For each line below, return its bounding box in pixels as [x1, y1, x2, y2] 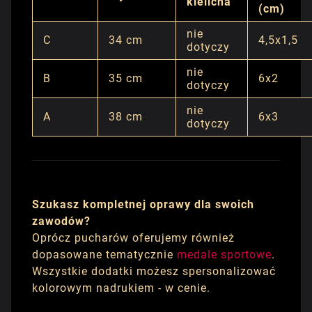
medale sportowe [177, 248, 272, 262]
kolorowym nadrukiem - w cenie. [32, 281, 210, 295]
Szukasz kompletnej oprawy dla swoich [32, 198, 254, 212]
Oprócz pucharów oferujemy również [32, 231, 235, 245]
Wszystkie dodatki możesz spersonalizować [32, 265, 276, 279]
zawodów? [32, 214, 91, 228]
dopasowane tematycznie [32, 248, 177, 262]
